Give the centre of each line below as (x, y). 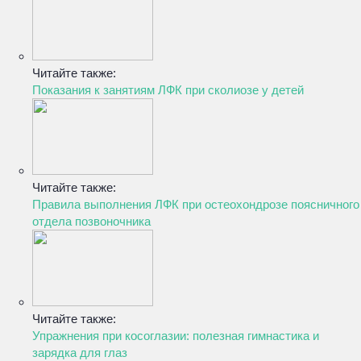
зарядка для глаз (80, 353)
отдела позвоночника (91, 221)
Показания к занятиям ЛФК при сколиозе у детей (168, 90)
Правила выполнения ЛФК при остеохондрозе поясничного (196, 204)
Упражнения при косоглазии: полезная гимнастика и (176, 336)
